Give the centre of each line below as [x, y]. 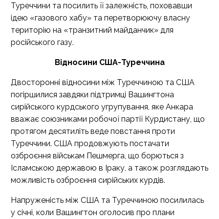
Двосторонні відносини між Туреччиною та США [103, 82]
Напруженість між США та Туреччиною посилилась [107, 200]
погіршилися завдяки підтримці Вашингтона [92, 95]
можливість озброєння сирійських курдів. [88, 180]
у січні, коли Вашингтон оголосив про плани [93, 212]
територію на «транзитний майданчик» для [92, 30]
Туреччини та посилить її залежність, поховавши [101, 6]
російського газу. [42, 42]
